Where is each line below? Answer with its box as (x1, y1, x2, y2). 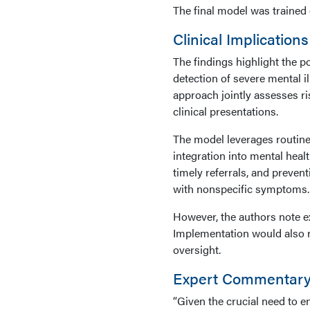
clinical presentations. (173, 103, 278, 119)
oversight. (173, 241, 221, 257)
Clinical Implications (173, 28, 309, 49)
